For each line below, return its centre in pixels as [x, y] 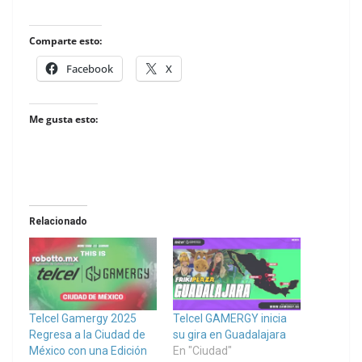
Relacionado [58, 222]
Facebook [90, 69]
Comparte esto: [65, 41]
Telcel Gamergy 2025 [83, 319]
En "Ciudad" [202, 351]
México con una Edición [88, 351]
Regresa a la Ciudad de [87, 335]
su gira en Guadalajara [229, 335]
